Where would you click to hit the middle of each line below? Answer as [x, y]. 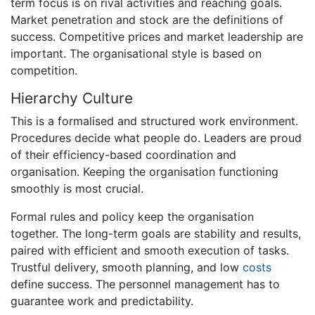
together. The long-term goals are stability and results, [156, 233]
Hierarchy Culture [72, 98]
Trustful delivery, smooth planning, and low [127, 267]
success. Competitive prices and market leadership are [157, 36]
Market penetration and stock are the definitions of [147, 19]
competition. [44, 70]
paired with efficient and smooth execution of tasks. [150, 250]
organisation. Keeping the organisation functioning [144, 171]
